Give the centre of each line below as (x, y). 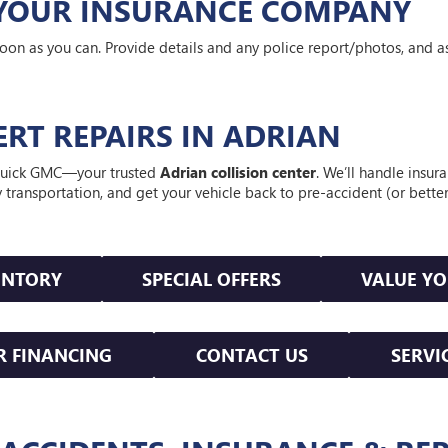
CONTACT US (251, 354)
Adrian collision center (238, 172)
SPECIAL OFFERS (211, 278)
